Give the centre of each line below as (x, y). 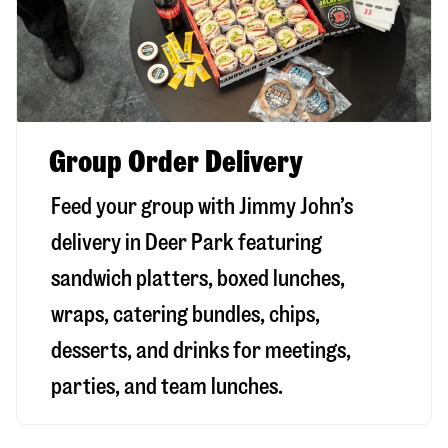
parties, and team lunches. (167, 387)
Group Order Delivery (176, 162)
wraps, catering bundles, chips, (185, 315)
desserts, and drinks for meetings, (201, 351)
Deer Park (189, 243)
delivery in (98, 243)
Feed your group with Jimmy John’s (202, 207)
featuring (278, 243)
